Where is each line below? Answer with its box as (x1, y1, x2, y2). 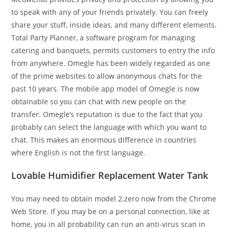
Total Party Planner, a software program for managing (11, 33, 196, 42)
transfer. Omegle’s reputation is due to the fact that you (11, 109, 203, 119)
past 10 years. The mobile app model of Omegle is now (11, 84, 200, 94)
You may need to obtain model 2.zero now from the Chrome (11, 194, 217, 203)
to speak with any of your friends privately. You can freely (11, 7, 209, 17)
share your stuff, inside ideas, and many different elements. (11, 20, 217, 30)
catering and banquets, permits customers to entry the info (11, 45, 215, 55)
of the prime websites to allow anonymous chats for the (11, 71, 202, 81)
